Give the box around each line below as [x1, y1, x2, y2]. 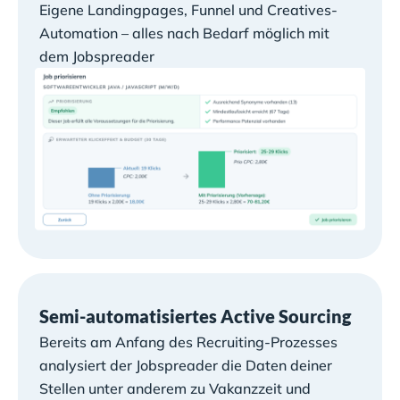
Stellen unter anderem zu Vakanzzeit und [39, 379, 311, 397]
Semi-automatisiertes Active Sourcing [39, 304, 351, 327]
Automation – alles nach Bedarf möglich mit [39, 23, 329, 42]
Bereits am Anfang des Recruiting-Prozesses [39, 332, 337, 351]
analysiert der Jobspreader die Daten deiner [39, 355, 332, 374]
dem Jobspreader [39, 46, 154, 65]
